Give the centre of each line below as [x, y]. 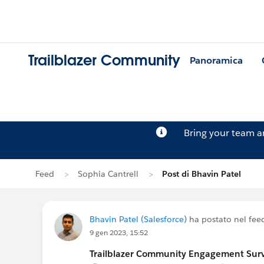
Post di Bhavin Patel [202, 174]
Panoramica [216, 61]
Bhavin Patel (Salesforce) [138, 219]
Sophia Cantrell [108, 174]
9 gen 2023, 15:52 [119, 232]
